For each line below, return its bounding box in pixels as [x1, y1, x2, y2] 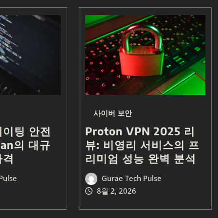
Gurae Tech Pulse [102, 173, 162, 183]
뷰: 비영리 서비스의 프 [85, 138, 200, 152]
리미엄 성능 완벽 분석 [85, 151, 196, 165]
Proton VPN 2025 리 [85, 124, 195, 138]
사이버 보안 [93, 108, 132, 118]
